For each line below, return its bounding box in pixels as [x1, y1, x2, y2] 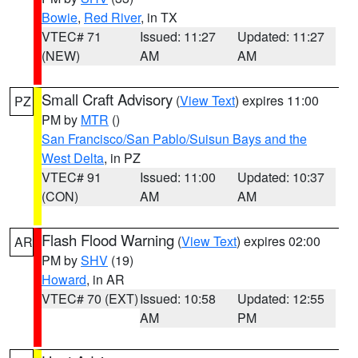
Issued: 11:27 [139, 27, 216, 46]
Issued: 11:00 [139, 168, 216, 186]
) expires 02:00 [237, 232, 320, 250]
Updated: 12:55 [237, 289, 325, 308]
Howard [42, 270, 86, 288]
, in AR [86, 270, 125, 288]
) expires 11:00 [235, 91, 319, 109]
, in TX [141, 8, 177, 26]
